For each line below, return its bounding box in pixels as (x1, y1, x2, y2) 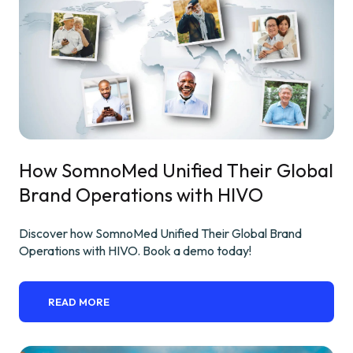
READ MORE (48, 295, 110, 309)
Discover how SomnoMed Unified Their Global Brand (19, 225, 302, 242)
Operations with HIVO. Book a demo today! (19, 243, 251, 259)
